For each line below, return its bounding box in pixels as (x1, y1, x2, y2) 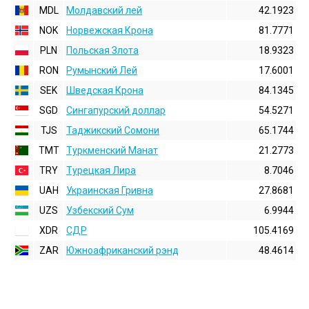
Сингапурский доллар (66, 105, 166, 116)
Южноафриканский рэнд (66, 245, 179, 256)
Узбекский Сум (66, 205, 134, 216)
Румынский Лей (66, 65, 137, 76)
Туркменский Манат (66, 145, 158, 156)
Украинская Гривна (66, 185, 153, 196)
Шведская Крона (66, 85, 143, 96)
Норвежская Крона (66, 25, 153, 36)
